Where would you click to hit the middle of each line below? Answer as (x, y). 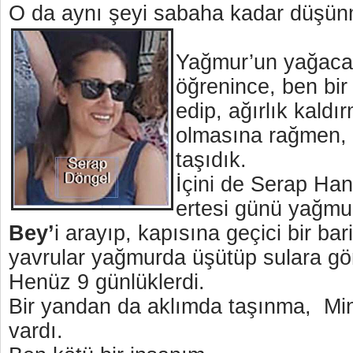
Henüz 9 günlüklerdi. (107, 282)
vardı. (36, 331)
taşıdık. (214, 160)
